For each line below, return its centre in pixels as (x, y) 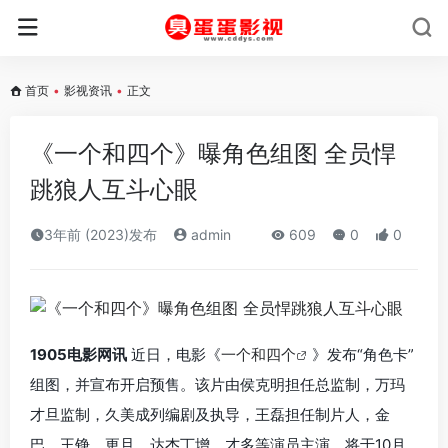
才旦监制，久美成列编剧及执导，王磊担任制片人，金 (210, 414)
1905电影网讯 (78, 354)
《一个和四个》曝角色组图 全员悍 (213, 153)
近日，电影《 (174, 354)
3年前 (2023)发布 (100, 234)
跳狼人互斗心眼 (114, 189)
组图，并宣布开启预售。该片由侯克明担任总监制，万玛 (217, 384)
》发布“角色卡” (363, 354)
